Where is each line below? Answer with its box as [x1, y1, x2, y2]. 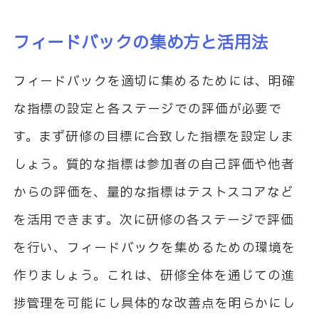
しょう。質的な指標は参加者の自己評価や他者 [13, 155, 296, 175]
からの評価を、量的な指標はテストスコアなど [13, 183, 295, 203]
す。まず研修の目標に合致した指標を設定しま [13, 127, 295, 147]
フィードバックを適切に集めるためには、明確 [13, 72, 296, 92]
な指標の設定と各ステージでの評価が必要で [13, 100, 283, 120]
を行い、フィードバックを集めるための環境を [13, 239, 296, 258]
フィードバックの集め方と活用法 [13, 30, 268, 56]
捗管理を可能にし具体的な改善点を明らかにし [13, 294, 296, 314]
